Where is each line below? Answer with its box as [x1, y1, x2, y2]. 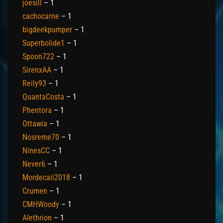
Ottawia [22, 118, 47, 128]
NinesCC [22, 145, 50, 155]
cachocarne [22, 11, 59, 21]
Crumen [22, 186, 47, 196]
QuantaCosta [22, 92, 64, 102]
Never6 [22, 159, 45, 169]
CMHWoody [22, 199, 59, 209]
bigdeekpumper [22, 24, 72, 34]
